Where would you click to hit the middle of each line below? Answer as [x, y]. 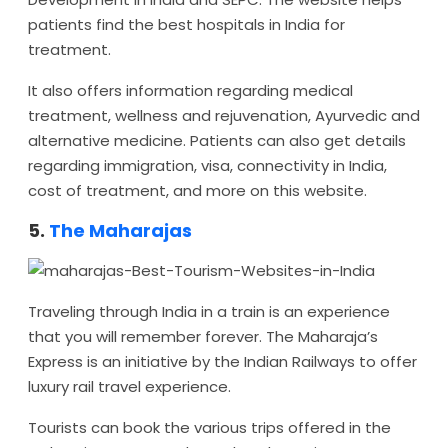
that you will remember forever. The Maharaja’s [203, 336]
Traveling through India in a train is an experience [209, 311]
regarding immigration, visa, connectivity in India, [207, 165]
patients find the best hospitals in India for [186, 24]
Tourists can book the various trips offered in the [209, 427]
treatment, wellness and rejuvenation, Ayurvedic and [224, 115]
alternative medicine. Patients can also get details [217, 140]
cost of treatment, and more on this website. [197, 190]
